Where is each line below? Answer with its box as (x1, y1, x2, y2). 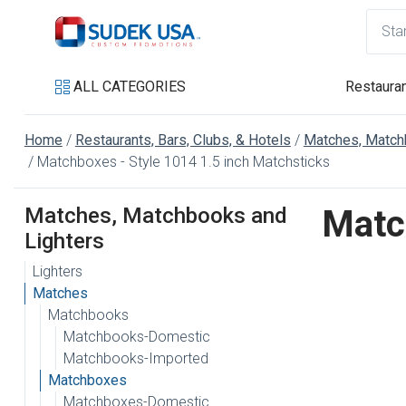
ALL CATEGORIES (72, 78, 186, 95)
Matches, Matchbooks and (24, 203, 287, 228)
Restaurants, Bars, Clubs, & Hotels (74, 131, 291, 149)
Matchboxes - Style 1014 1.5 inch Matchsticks (36, 153, 330, 170)
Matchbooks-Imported (63, 350, 208, 367)
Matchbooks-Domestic (63, 328, 210, 345)
